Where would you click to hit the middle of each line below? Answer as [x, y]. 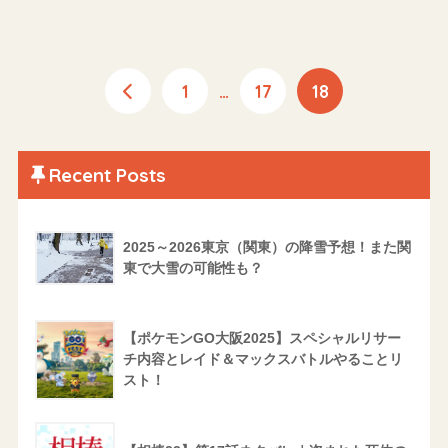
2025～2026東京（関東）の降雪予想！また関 [266, 246]
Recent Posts [107, 174]
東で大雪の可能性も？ [192, 267]
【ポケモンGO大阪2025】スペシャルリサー [261, 337]
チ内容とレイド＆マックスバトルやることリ [262, 358]
